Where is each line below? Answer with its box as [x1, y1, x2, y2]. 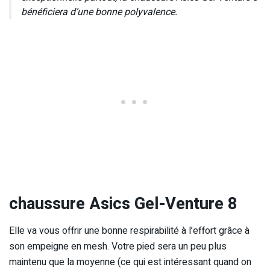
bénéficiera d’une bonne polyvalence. [21, 4, 177, 19]
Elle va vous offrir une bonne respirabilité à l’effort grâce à [9, 223, 250, 238]
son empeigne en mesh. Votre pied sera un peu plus [9, 239, 227, 254]
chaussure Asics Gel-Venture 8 [9, 192, 237, 216]
